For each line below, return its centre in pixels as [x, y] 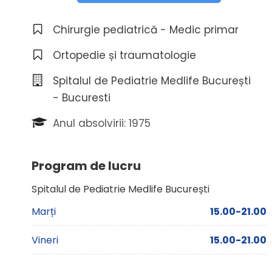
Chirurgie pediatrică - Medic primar [146, 30]
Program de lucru [86, 166]
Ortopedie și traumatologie [124, 56]
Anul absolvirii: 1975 [102, 124]
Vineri [45, 240]
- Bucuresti [82, 98]
